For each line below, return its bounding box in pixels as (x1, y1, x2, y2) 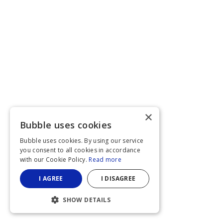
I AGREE (39, 174, 63, 183)
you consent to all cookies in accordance (20, 146, 141, 154)
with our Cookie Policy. (20, 155, 89, 164)
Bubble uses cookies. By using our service (20, 136, 144, 145)
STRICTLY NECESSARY (38, 213, 107, 222)
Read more (89, 155, 121, 164)
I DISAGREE (101, 174, 136, 183)
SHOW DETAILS (63, 196, 111, 204)
